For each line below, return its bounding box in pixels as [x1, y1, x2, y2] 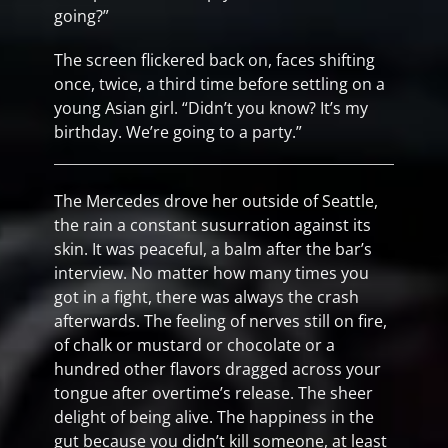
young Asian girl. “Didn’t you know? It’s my [54, 97, 368, 119]
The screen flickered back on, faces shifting [54, 49, 375, 71]
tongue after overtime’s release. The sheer [54, 382, 373, 404]
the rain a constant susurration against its [54, 214, 371, 236]
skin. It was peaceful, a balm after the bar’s [54, 238, 372, 260]
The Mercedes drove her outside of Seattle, [54, 190, 378, 212]
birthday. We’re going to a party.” [54, 121, 302, 143]
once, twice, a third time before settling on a [54, 73, 385, 95]
